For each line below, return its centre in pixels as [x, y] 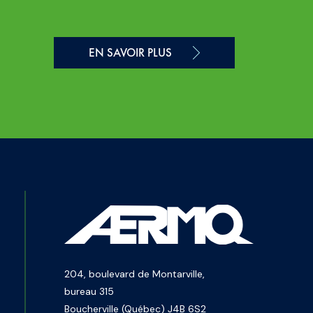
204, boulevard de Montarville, [134, 274]
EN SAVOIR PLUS [130, 53]
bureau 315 [89, 291]
